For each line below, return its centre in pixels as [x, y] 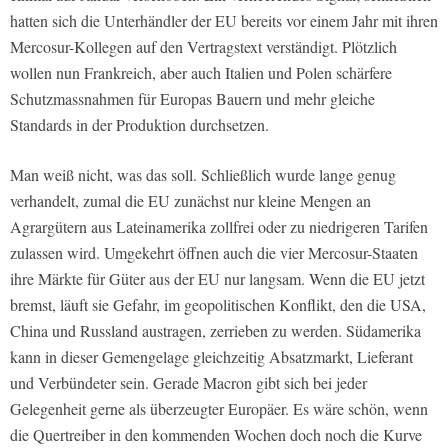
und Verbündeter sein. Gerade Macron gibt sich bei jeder [188, 383]
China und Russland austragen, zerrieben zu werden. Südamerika [215, 331]
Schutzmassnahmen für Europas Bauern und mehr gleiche [192, 99]
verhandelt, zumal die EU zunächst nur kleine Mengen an [190, 201]
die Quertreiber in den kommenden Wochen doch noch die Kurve [216, 435]
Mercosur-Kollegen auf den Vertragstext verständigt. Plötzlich [203, 47]
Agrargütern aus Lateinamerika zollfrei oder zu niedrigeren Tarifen [219, 227]
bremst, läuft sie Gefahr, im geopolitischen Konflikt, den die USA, [218, 305]
